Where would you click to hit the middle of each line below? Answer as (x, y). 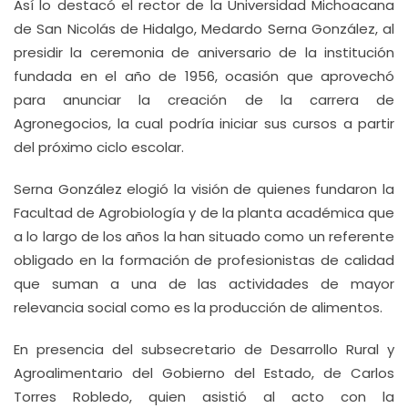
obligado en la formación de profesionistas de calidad (204, 260)
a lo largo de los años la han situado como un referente (204, 236)
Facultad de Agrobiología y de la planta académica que (204, 213)
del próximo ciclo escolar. (99, 147)
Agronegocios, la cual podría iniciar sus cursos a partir (204, 123)
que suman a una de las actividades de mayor (204, 284)
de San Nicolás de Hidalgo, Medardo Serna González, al (204, 29)
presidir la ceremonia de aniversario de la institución (204, 52)
